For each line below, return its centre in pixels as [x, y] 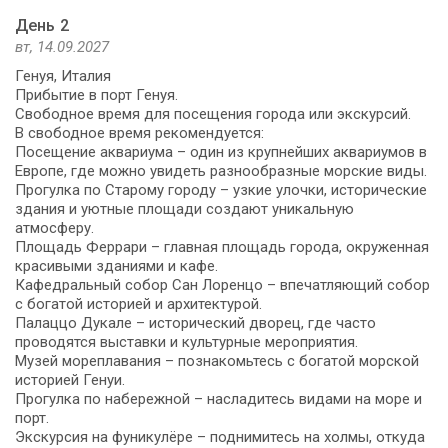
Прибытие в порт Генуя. [96, 94]
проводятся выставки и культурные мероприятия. [186, 341]
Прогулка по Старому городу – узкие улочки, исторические [221, 189]
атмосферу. [54, 227]
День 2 [42, 25]
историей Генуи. [70, 379]
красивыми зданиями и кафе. [116, 265]
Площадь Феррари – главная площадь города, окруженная [222, 246]
